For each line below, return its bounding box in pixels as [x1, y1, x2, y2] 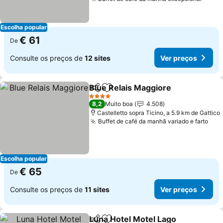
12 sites [85, 53, 111, 62]
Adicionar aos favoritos [106, 88, 195, 98]
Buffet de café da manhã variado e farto [98, 117, 209, 125]
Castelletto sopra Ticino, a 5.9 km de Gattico [97, 109, 221, 116]
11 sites [85, 185, 110, 194]
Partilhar [89, 88, 118, 97]
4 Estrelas [89, 96, 116, 104]
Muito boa [105, 100, 133, 108]
